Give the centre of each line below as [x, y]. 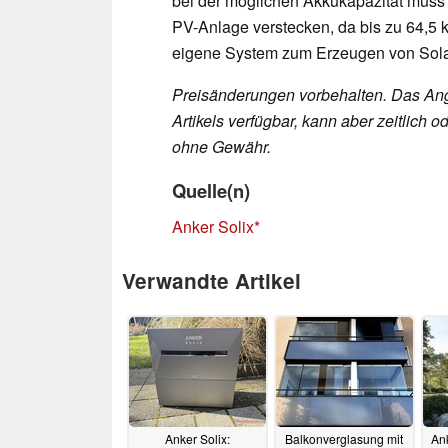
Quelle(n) [211, 190]
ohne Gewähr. [221, 146]
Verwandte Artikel [211, 280]
